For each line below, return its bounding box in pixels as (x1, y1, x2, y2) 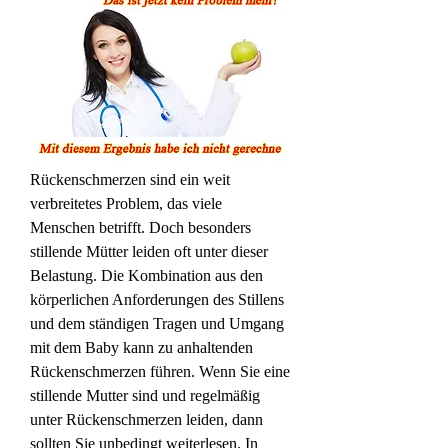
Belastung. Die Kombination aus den (30, 266, 263, 284)
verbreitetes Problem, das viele (30, 194, 222, 212)
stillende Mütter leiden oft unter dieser (30, 242, 268, 260)
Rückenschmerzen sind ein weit (30, 170, 230, 188)
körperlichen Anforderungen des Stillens (30, 290, 284, 308)
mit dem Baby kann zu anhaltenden (30, 338, 253, 356)
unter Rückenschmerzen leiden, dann (30, 410, 263, 428)
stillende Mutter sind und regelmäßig (30, 386, 260, 404)
